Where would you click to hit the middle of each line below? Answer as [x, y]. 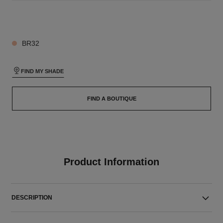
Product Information [111, 162]
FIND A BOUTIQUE [111, 99]
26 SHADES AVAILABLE [46, 18]
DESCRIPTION [32, 198]
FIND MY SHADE [42, 71]
